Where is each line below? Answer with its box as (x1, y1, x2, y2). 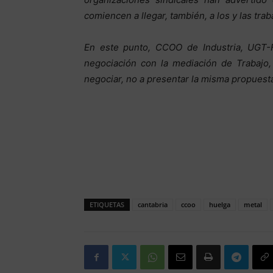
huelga (209, 200, 230, 209)
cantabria (138, 200, 168, 209)
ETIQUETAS (90, 200, 124, 209)
